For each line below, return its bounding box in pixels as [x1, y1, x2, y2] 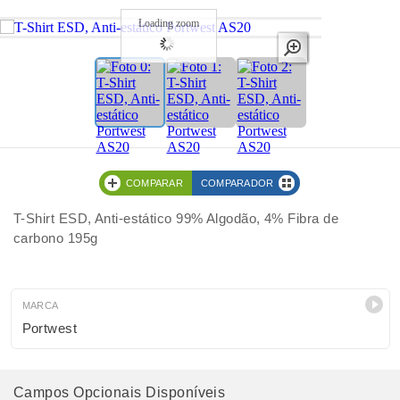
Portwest [21, 321, 78, 336]
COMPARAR [126, 178, 183, 188]
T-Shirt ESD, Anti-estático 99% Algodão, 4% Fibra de [13, 211, 338, 226]
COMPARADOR [201, 178, 274, 188]
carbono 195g [13, 230, 98, 246]
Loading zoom [138, 16, 199, 29]
